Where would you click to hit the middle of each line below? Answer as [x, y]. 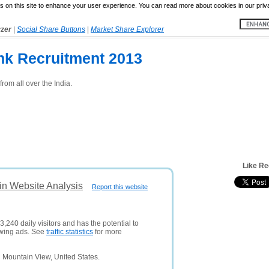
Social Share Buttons [51, 29]
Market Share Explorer [127, 29]
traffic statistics [70, 232]
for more [107, 232]
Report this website [120, 187]
